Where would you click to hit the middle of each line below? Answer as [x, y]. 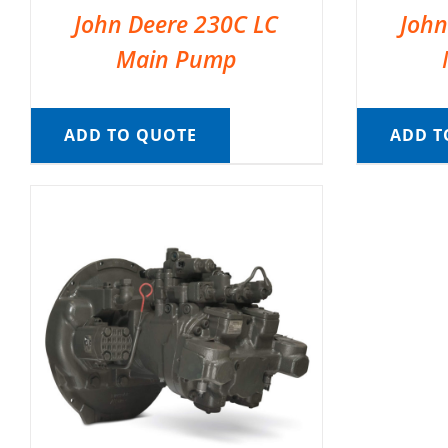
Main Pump [176, 59]
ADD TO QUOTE [130, 135]
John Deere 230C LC [176, 24]
